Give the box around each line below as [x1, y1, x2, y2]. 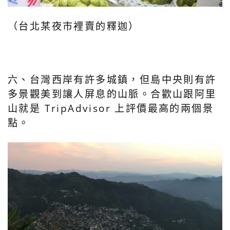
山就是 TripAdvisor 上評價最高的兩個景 [8, 101, 214, 115]
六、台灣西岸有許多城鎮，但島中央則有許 [8, 72, 217, 86]
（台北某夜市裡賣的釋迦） [8, 18, 140, 33]
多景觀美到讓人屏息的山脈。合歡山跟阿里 [8, 86, 217, 101]
